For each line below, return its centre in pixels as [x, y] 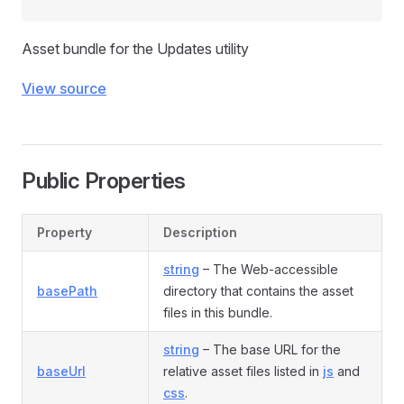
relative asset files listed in [243, 371]
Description [200, 232]
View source [64, 88]
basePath [67, 291]
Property [64, 232]
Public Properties [104, 181]
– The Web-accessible [269, 269]
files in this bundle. [218, 312]
